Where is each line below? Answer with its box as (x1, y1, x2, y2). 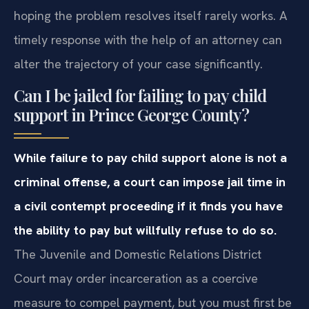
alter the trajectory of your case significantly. (14, 55, 263, 72)
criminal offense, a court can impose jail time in (14, 174, 286, 190)
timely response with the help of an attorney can (14, 31, 282, 48)
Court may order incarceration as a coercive (14, 270, 258, 287)
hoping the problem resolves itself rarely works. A (14, 7, 287, 23)
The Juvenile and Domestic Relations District (14, 246, 261, 263)
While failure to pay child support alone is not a (14, 150, 287, 166)
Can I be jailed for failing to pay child (14, 84, 266, 107)
